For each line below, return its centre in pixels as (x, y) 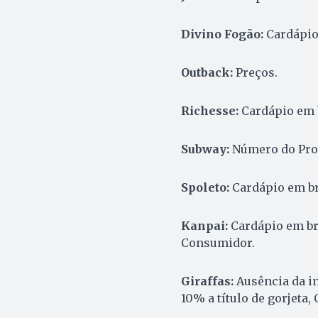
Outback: (207, 73)
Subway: (205, 149)
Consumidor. (218, 243)
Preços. (255, 73)
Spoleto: (205, 188)
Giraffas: (207, 281)
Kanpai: (204, 226)
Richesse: (209, 111)
